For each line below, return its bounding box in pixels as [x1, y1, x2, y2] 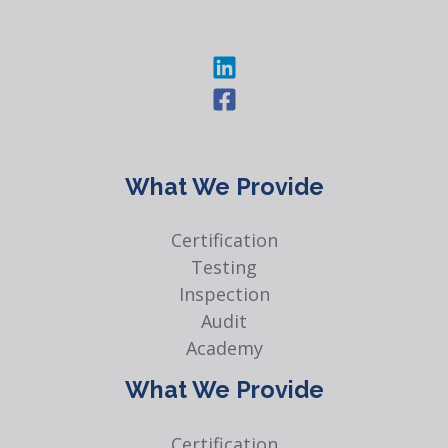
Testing [191, 255, 257, 280]
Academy [185, 336, 263, 361]
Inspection [178, 282, 270, 307]
